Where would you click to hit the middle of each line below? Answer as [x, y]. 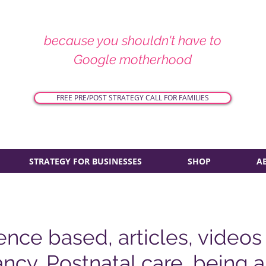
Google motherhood [133, 59]
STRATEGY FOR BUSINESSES [85, 161]
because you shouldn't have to [133, 40]
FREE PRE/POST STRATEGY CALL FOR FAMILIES [133, 98]
